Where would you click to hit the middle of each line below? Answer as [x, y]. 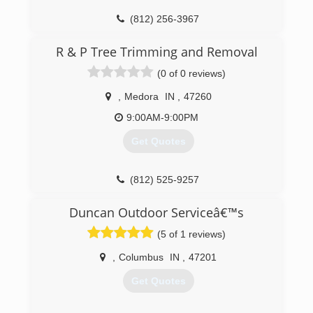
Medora [141, 96]
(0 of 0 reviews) [191, 73]
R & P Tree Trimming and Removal [156, 52]
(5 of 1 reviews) [191, 234]
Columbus [141, 257]
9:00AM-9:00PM [162, 117]
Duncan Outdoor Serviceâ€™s [156, 212]
